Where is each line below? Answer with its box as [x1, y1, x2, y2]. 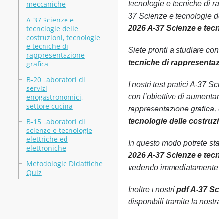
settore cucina [26, 101, 73, 110]
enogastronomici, [26, 92, 83, 102]
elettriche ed [26, 134, 68, 144]
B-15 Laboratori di [26, 117, 85, 126]
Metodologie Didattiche [26, 159, 103, 168]
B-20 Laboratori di [26, 75, 85, 84]
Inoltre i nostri [128, 185, 176, 194]
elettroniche [26, 143, 66, 153]
